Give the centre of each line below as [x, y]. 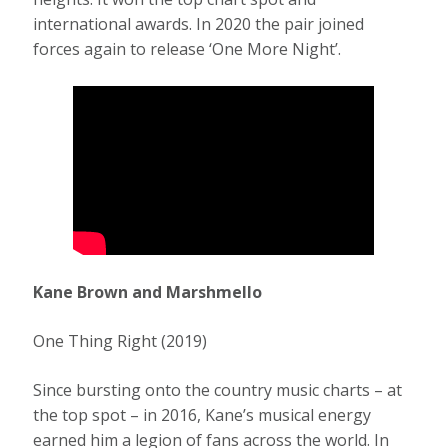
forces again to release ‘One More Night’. [189, 49]
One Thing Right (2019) [122, 340]
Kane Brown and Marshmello [150, 291]
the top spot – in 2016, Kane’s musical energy [202, 414]
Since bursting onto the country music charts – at [218, 389]
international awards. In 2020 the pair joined [199, 24]
